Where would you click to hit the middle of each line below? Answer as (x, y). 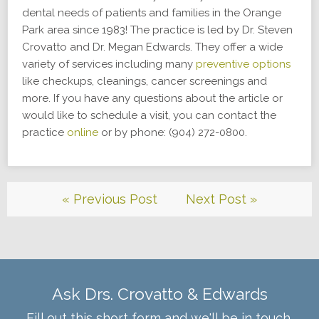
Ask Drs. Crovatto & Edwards (159, 294)
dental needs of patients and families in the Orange (152, 13)
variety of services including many (109, 64)
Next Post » (221, 199)
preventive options (243, 64)
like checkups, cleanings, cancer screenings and (145, 81)
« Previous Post (110, 199)
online (83, 132)
